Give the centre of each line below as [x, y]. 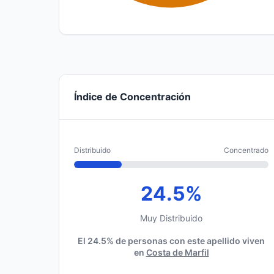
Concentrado [246, 150]
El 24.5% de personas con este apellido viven [171, 241]
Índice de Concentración [132, 97]
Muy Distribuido [171, 218]
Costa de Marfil [177, 252]
